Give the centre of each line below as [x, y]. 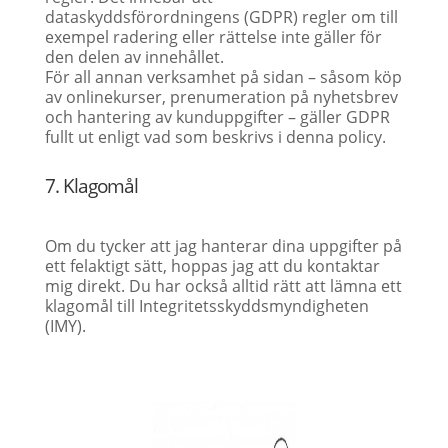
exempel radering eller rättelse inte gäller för [213, 37]
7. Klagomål [91, 186]
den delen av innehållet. [134, 57]
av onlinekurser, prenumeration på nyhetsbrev [221, 97]
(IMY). [65, 326]
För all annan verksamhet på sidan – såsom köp [223, 77]
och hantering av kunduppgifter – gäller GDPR [217, 117]
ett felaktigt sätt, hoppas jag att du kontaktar [212, 266]
